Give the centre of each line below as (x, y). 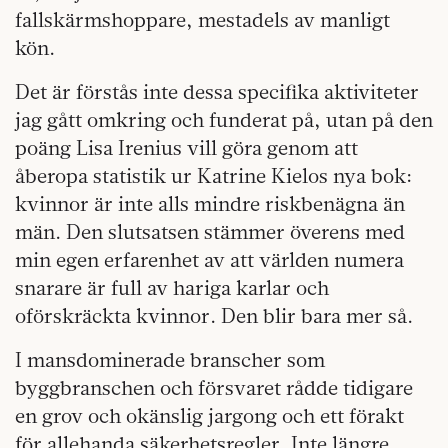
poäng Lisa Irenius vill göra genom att (186, 148)
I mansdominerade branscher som (170, 360)
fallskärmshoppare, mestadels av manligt (202, 20)
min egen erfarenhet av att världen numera (209, 260)
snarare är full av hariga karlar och (172, 288)
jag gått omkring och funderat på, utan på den (224, 120)
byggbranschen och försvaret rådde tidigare (214, 388)
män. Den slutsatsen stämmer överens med (210, 232)
